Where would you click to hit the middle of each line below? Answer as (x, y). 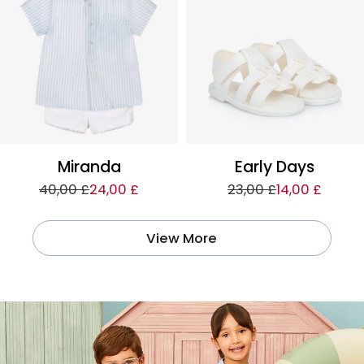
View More (182, 238)
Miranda (89, 167)
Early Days (275, 167)
